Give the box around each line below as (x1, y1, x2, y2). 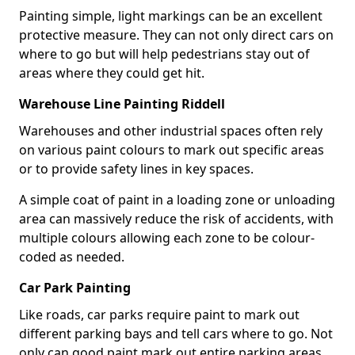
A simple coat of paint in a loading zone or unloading (19, 191, 335, 208)
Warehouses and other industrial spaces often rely (19, 122, 323, 139)
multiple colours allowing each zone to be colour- (19, 229, 315, 246)
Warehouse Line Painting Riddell (19, 95, 225, 113)
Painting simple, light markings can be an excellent (19, 7, 323, 25)
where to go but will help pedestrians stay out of (19, 45, 310, 63)
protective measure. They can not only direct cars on (19, 26, 334, 44)
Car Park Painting (19, 279, 131, 296)
